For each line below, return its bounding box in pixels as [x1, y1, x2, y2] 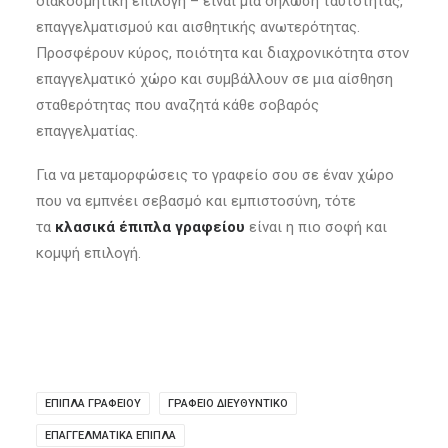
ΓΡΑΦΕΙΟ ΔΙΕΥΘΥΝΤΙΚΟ [168, 397, 288, 410]
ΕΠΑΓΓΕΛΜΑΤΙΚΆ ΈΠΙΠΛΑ [45, 429, 176, 442]
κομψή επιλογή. [36, 244, 141, 262]
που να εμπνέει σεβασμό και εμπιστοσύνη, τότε [36, 192, 356, 210]
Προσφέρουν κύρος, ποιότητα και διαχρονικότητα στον [36, 44, 409, 62]
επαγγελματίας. [36, 122, 138, 140]
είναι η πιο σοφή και [245, 218, 387, 236]
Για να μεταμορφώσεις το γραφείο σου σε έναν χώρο [36, 166, 394, 184]
